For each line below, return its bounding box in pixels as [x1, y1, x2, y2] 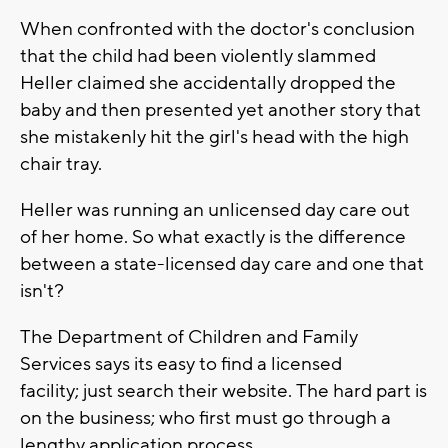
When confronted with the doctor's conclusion [20, 17, 415, 42]
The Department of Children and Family [20, 325, 358, 350]
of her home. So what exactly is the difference [20, 225, 406, 250]
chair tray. [20, 152, 106, 177]
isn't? [20, 279, 64, 304]
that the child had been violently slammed [20, 44, 376, 69]
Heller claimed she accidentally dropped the [20, 71, 396, 96]
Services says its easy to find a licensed [20, 352, 342, 377]
